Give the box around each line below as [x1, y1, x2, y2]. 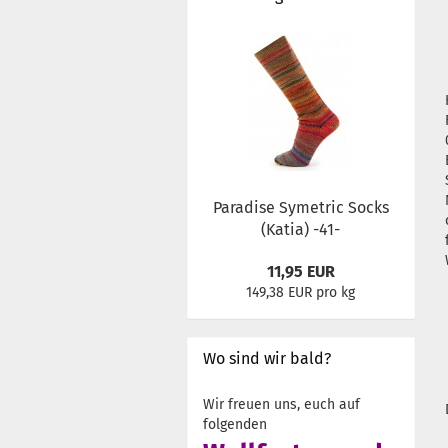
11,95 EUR [266, 262, 335, 281]
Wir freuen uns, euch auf [203, 396, 360, 413]
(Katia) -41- [261, 220, 341, 239]
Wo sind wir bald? [203, 349, 331, 368]
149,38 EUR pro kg [246, 284, 356, 301]
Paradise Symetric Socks [212, 198, 389, 217]
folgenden [203, 416, 267, 433]
